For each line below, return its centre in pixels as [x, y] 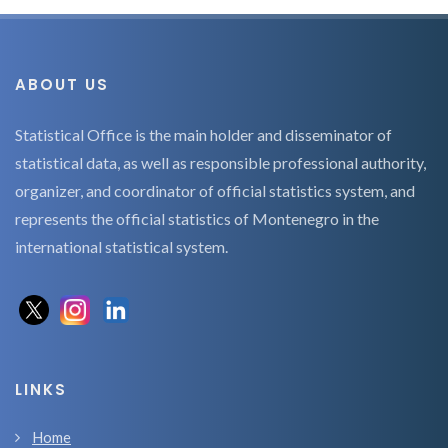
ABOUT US [62, 85]
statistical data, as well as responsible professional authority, [220, 163]
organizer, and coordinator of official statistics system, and [215, 191]
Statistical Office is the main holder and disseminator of [203, 135]
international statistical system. [121, 247]
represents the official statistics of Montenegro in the [197, 219]
